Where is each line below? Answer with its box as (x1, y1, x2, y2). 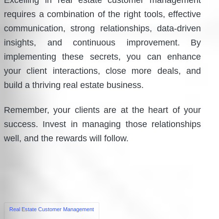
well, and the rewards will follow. (4, 133, 129, 144)
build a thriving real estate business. (4, 80, 144, 90)
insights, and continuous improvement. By (4, 38, 201, 48)
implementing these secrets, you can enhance (4, 52, 201, 62)
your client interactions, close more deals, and (4, 66, 201, 76)
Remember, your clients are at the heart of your (4, 105, 201, 115)
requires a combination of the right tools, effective (4, 9, 201, 20)
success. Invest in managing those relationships (4, 119, 201, 130)
